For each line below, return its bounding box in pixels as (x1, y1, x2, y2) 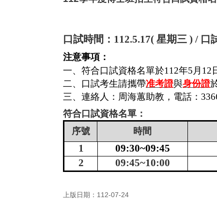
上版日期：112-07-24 (63, 191, 129, 199)
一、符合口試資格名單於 (63, 65, 164, 76)
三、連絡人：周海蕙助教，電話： (63, 91, 201, 102)
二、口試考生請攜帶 (63, 78, 146, 89)
